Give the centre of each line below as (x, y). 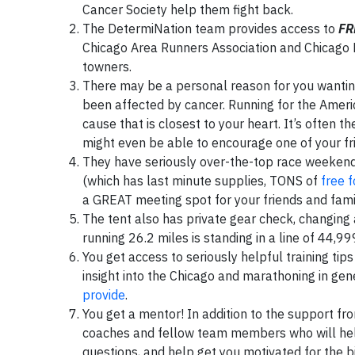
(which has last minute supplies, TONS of (202, 181)
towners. (107, 67)
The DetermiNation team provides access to (210, 29)
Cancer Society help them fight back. (188, 10)
